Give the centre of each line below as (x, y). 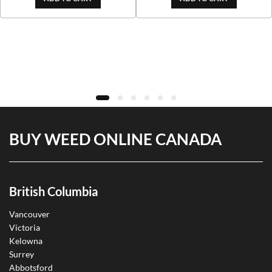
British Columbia (53, 191)
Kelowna (26, 241)
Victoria (25, 228)
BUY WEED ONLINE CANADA (115, 139)
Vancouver (29, 214)
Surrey (22, 254)
